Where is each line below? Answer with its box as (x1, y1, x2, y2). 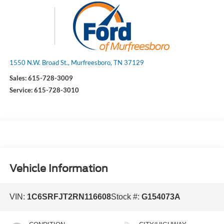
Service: (9, 86, 34, 94)
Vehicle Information (9, 162, 108, 174)
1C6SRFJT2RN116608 (26, 192, 111, 201)
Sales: (9, 73, 28, 82)
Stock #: (110, 192, 141, 201)
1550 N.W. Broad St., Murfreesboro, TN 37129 (9, 58, 144, 66)
